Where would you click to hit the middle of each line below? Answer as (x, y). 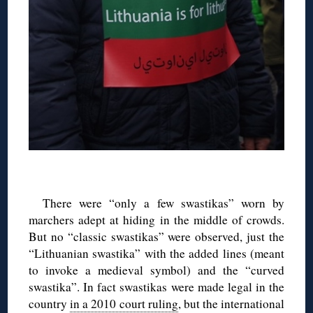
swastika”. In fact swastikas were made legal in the (156, 287)
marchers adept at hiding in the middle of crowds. (156, 220)
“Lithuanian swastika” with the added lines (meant (156, 254)
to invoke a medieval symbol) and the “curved (156, 270)
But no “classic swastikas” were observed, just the (156, 237)
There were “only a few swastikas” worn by (163, 203)
